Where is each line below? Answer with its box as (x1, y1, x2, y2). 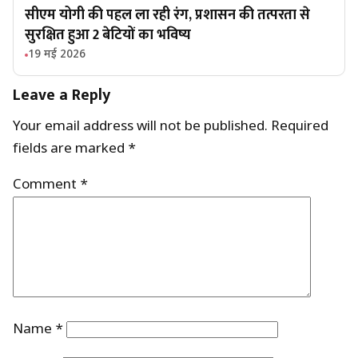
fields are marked (13, 141, 128, 159)
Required (271, 118, 328, 137)
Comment (13, 177, 80, 195)
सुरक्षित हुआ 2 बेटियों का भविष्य (25, 23, 191, 48)
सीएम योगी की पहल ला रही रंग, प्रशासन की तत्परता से (25, 3, 310, 28)
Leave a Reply (13, 82, 110, 109)
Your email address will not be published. (13, 118, 268, 137)
